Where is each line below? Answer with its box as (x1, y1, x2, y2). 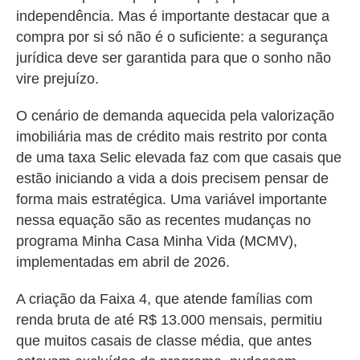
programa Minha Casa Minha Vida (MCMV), (16, 233, 297, 249)
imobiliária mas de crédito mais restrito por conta (16, 129, 327, 145)
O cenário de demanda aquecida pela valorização (16, 108, 334, 124)
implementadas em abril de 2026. (16, 254, 234, 270)
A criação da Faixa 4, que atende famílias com (16, 291, 313, 307)
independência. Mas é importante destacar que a (16, 8, 329, 24)
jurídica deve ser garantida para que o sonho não (16, 50, 331, 66)
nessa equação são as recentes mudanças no (16, 212, 311, 228)
